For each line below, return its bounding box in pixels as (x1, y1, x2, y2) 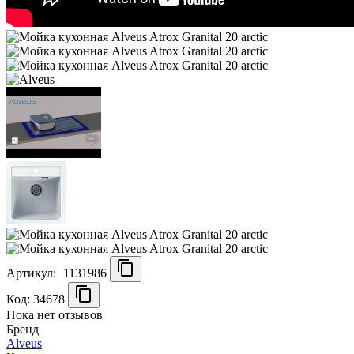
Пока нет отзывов (6, 307, 103, 322)
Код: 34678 (6, 292, 65, 306)
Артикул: (6, 265, 59, 280)
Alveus (6, 336, 42, 350)
